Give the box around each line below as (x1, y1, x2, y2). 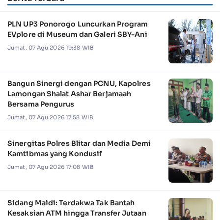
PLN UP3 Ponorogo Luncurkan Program (7, 20, 148, 29)
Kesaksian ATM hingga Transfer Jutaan (7, 209, 146, 218)
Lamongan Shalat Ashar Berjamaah (7, 89, 132, 99)
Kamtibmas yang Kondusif (7, 149, 102, 159)
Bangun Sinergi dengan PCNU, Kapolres (7, 79, 151, 88)
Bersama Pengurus (7, 100, 75, 109)
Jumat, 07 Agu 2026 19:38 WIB (7, 44, 94, 52)
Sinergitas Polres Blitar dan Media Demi (7, 139, 151, 148)
